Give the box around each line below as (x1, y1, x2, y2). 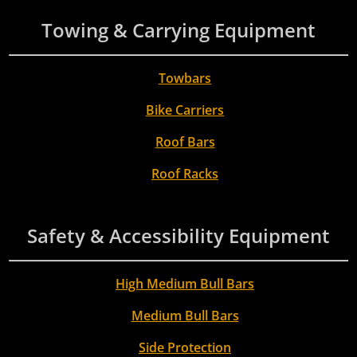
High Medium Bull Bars (116, 274, 254, 292)
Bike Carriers (146, 100, 224, 119)
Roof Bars (155, 132, 215, 151)
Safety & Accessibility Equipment (27, 222, 330, 249)
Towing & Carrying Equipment (41, 16, 316, 43)
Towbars (159, 69, 211, 87)
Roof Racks (151, 164, 218, 182)
